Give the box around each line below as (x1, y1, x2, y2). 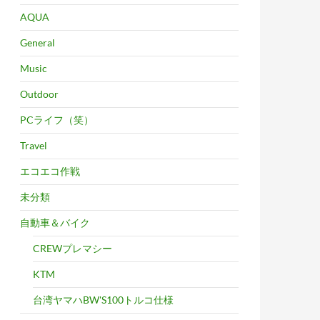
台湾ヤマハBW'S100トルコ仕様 (33, 294, 174, 306)
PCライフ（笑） (20, 114, 94, 126)
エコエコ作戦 (20, 165, 80, 177)
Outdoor (20, 88, 59, 100)
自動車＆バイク (20, 216, 90, 229)
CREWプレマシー (33, 242, 112, 254)
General (20, 36, 55, 49)
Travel (20, 139, 47, 151)
